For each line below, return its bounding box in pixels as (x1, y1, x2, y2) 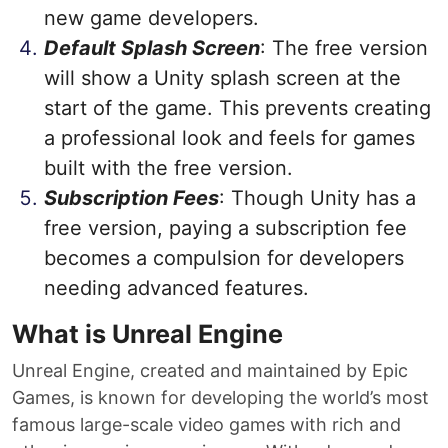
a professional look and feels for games (44, 126, 415, 150)
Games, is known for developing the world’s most (12, 387, 429, 408)
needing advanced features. (44, 276, 309, 300)
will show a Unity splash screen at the (44, 66, 401, 90)
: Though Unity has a (219, 186, 416, 210)
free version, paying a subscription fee (44, 216, 407, 240)
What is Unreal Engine (12, 319, 283, 349)
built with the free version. (44, 156, 293, 180)
